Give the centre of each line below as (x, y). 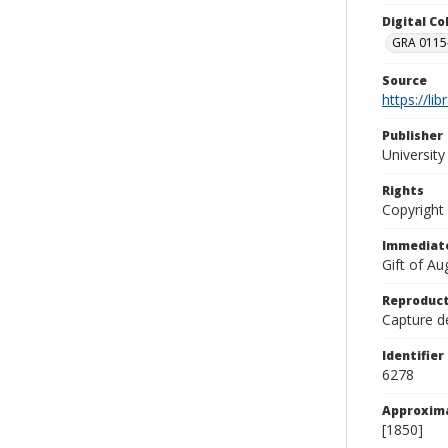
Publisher (412, 135)
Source (404, 80)
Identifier (413, 355)
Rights (403, 190)
